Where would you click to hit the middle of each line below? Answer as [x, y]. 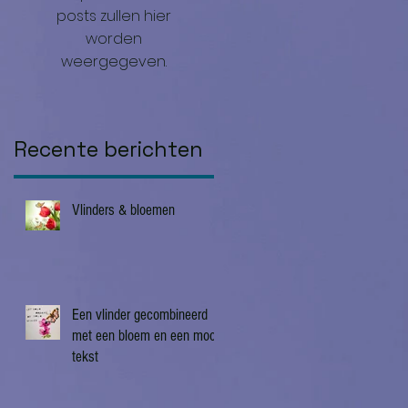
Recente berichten [108, 150]
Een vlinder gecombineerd [140, 315]
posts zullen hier [114, 16]
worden [114, 39]
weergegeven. [114, 62]
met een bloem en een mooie [148, 336]
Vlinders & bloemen [123, 210]
